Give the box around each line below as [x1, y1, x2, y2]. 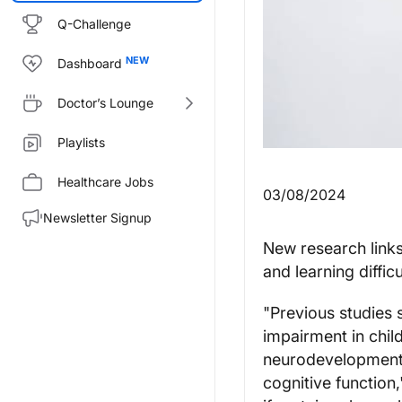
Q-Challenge [57, 16, 131, 31]
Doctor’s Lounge [57, 95, 153, 110]
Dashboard [57, 56, 122, 71]
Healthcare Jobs [57, 174, 153, 189]
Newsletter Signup [43, 210, 152, 225]
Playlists [57, 135, 105, 150]
